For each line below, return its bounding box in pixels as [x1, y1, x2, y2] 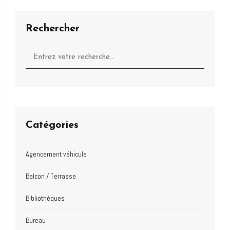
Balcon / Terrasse [26, 171, 76, 181]
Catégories [26, 120, 79, 130]
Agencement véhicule [26, 149, 87, 159]
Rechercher [26, 23, 80, 34]
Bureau [26, 215, 46, 225]
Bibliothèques [26, 193, 65, 203]
